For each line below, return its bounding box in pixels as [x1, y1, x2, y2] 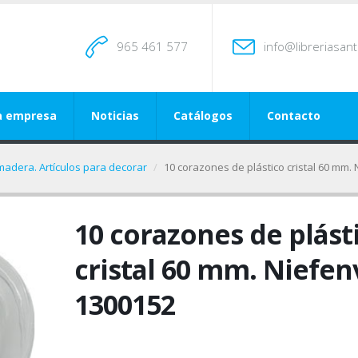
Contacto [267, 108, 320, 123]
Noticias [91, 108, 139, 123]
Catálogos [173, 108, 233, 123]
